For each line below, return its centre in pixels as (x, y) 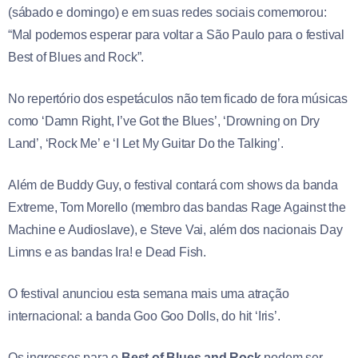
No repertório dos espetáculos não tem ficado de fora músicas (178, 99)
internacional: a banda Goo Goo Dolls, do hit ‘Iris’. (144, 316)
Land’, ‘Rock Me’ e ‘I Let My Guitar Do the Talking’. (146, 144)
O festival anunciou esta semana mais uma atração (149, 294)
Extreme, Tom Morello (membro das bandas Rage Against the (177, 208)
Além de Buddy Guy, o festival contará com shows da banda (173, 185)
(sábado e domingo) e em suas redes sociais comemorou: (167, 13)
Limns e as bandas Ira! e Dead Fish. (107, 253)
